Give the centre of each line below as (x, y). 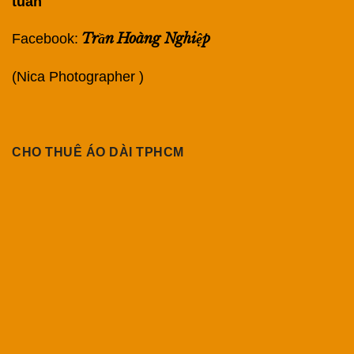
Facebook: (45, 39)
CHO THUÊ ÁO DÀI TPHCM (98, 153)
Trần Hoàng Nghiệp (148, 39)
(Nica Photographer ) (78, 76)
